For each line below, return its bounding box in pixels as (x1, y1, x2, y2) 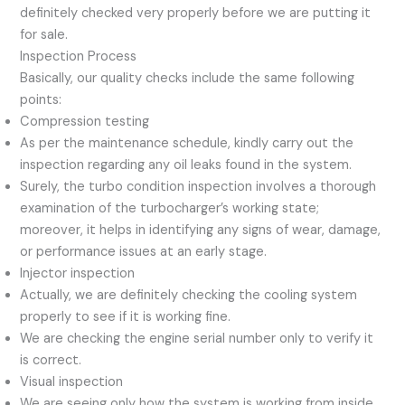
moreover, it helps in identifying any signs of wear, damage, (20, 221, 381, 239)
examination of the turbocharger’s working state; (20, 199, 320, 217)
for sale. (20, 25, 69, 43)
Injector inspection (20, 264, 136, 282)
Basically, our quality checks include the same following (20, 69, 355, 87)
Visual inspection (20, 372, 124, 391)
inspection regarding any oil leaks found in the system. (20, 155, 353, 174)
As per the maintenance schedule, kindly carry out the (20, 134, 354, 152)
